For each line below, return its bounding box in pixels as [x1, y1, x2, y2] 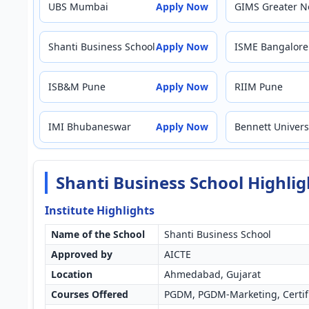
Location [51, 268, 92, 281]
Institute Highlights [45, 203, 154, 218]
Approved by [51, 248, 112, 261]
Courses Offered [51, 288, 128, 301]
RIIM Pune [235, 80, 283, 93]
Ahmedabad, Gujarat [164, 268, 261, 281]
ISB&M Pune [48, 80, 106, 93]
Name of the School [51, 228, 145, 241]
